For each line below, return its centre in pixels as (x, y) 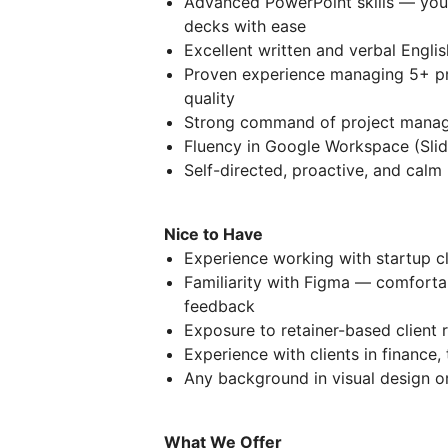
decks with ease (245, 25)
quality (209, 97)
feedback (219, 305)
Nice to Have (213, 233)
